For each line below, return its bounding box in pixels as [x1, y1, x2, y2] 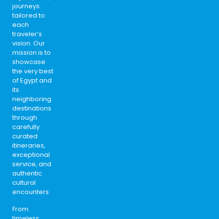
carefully [12, 122, 40, 131]
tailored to [12, 10, 45, 20]
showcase [12, 57, 45, 66]
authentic [12, 168, 42, 178]
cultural [12, 177, 36, 187]
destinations [12, 103, 51, 113]
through [12, 112, 37, 122]
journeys [12, 1, 40, 11]
